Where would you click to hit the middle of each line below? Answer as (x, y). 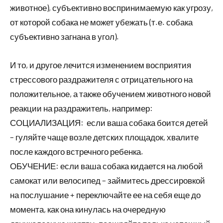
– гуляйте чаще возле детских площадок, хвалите (104, 137)
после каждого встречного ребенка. (77, 151)
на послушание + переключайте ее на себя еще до (105, 195)
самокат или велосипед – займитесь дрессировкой (108, 180)
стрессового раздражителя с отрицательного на (101, 79)
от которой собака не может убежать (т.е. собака (101, 22)
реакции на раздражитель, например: (81, 108)
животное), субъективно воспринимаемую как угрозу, (111, 7)
